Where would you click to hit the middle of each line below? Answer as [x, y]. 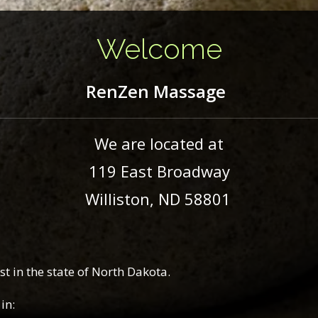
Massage [187, 92]
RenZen [117, 92]
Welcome [159, 48]
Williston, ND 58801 [158, 199]
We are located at [159, 144]
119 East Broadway [159, 171]
